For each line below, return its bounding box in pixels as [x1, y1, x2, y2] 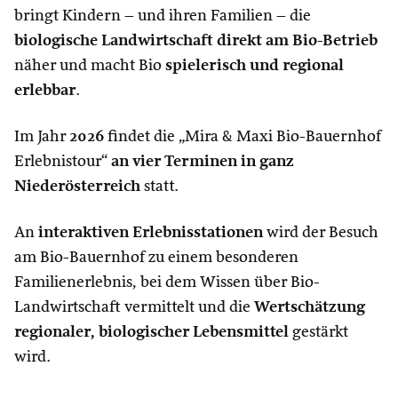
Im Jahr [14, 129, 69, 145]
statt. [140, 179, 179, 195]
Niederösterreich [14, 179, 140, 195]
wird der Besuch [263, 225, 378, 241]
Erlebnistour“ [14, 154, 111, 170]
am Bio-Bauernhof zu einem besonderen [14, 250, 298, 266]
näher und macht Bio [14, 58, 165, 74]
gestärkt [289, 324, 348, 340]
